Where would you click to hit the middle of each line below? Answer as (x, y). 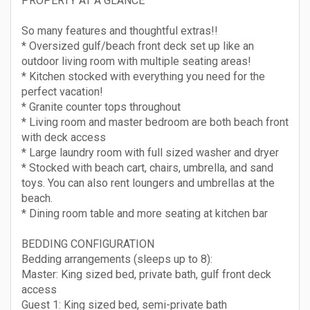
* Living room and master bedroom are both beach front (155, 122)
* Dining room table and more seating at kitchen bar (145, 213)
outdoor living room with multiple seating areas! (136, 61)
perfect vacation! (62, 92)
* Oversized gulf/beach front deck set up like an (138, 46)
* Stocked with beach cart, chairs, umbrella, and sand (147, 168)
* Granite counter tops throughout (101, 107)
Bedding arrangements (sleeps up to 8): (117, 259)
